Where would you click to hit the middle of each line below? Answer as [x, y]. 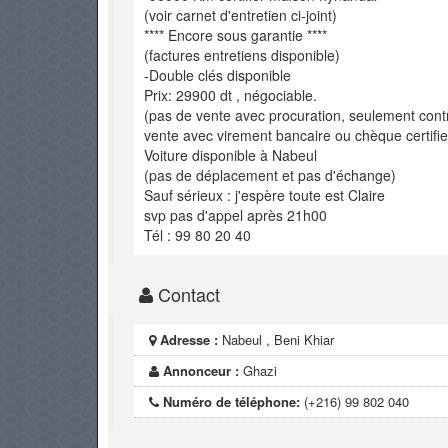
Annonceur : [201, 370]
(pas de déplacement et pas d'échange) [270, 175]
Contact [186, 294]
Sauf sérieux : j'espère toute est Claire [264, 195]
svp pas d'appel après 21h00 [235, 215]
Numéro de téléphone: [232, 401]
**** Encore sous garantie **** [235, 35]
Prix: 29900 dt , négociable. [230, 95]
